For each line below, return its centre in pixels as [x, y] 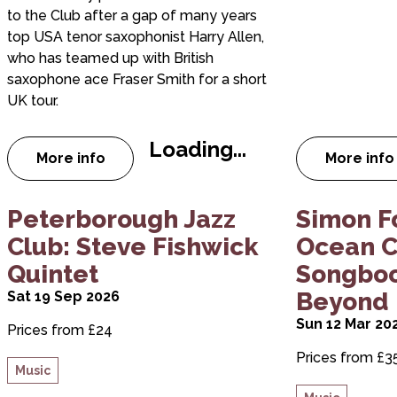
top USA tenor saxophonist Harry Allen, [136, 37]
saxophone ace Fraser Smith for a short [137, 79]
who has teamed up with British [110, 58]
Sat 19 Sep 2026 [63, 296]
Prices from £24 [60, 330]
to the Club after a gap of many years [132, 16]
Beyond [342, 302]
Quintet [53, 274]
